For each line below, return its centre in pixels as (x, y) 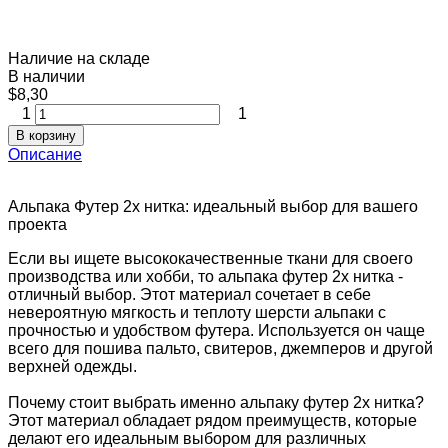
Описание (45, 154)
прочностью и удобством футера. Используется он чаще (216, 330)
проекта (37, 224)
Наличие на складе (79, 58)
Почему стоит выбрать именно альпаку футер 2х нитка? (216, 402)
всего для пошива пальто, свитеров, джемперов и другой (220, 348)
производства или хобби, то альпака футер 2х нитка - (205, 276)
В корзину (46, 135)
